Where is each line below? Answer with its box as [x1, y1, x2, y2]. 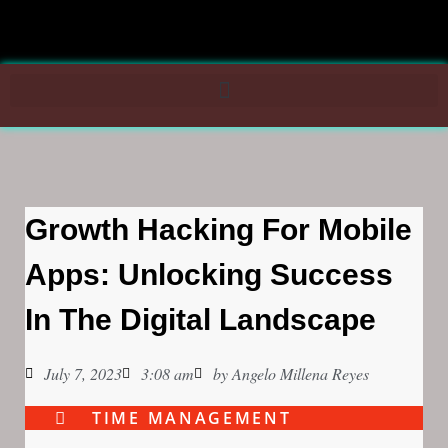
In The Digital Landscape [25, 303, 376, 336]
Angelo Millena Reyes [228, 363, 369, 384]
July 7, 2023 [44, 363, 122, 384]
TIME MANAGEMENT [92, 407, 292, 429]
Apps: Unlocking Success [25, 258, 393, 291]
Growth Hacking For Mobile [25, 213, 412, 246]
